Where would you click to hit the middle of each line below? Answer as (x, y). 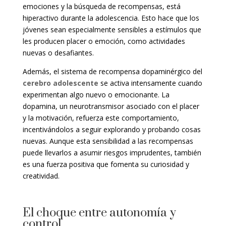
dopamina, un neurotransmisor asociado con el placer (111, 106)
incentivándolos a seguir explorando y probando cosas (111, 130)
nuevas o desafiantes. (58, 53)
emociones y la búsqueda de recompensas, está (101, 7)
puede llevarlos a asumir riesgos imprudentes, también (112, 153)
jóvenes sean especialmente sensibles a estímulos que (112, 30)
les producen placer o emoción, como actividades (104, 41)
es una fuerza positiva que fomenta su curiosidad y (106, 164)
